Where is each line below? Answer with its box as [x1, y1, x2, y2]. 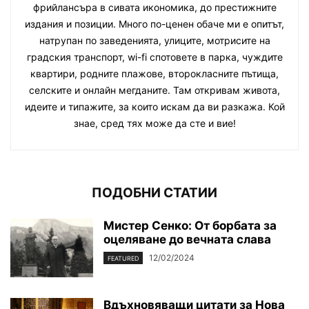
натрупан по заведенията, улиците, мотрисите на [39, 34, 270, 47]
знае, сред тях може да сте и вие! [73, 117, 236, 130]
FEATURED [108, 255, 139, 263]
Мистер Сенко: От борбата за [103, 219, 277, 233]
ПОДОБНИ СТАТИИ [92, 185, 217, 201]
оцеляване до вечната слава [103, 232, 271, 247]
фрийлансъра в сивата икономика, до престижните [32, 1, 277, 14]
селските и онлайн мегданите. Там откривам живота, [29, 84, 280, 97]
